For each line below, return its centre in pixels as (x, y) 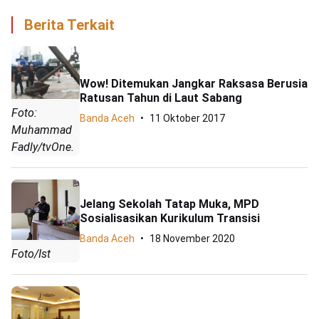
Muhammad (42, 130)
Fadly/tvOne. (43, 147)
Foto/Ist (31, 254)
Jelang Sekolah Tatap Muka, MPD (169, 204)
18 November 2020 (192, 238)
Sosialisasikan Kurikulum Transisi (170, 218)
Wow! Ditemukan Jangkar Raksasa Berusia (194, 84)
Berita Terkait (69, 25)
